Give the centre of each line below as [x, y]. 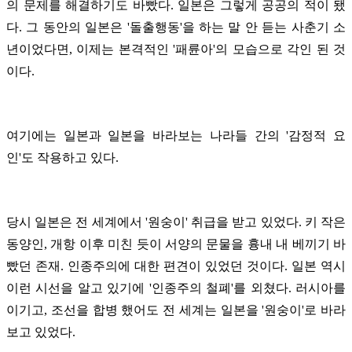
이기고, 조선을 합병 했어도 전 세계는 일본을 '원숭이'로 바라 [176, 310]
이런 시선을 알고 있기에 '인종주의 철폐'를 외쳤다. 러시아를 [176, 288]
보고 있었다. [41, 332]
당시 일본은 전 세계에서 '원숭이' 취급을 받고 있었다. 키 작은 [176, 222]
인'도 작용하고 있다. [62, 157]
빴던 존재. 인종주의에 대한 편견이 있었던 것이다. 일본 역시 [176, 266]
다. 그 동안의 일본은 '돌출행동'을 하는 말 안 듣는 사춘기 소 [176, 27]
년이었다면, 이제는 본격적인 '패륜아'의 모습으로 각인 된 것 [176, 49]
